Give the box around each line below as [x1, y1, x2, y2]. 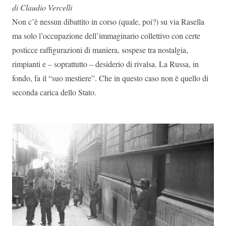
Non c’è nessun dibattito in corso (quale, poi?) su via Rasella [12, 16, 204, 27]
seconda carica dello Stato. [12, 87, 96, 98]
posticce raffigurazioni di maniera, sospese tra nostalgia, [12, 44, 188, 55]
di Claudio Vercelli [12, 2, 72, 13]
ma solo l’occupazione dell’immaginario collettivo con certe [12, 30, 200, 41]
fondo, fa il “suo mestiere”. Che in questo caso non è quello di [12, 73, 208, 84]
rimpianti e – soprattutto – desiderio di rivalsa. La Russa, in [12, 59, 199, 70]
